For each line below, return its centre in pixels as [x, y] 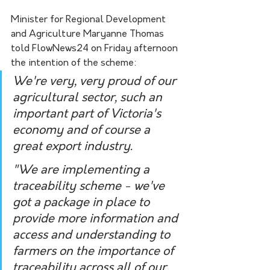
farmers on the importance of [95, 252]
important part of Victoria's [88, 114]
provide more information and [97, 219]
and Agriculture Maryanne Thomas [89, 34]
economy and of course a [83, 130]
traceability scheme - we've [90, 187]
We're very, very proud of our [96, 82]
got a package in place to [83, 203]
